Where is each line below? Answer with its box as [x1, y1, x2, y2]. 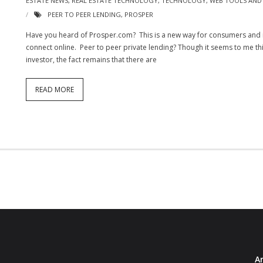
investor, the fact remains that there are [25, 55, 157, 65]
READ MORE [35, 85, 74, 95]
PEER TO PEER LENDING [47, 10, 121, 19]
